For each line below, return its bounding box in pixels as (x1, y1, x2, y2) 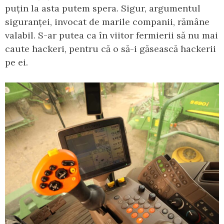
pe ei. (5, 56, 33, 68)
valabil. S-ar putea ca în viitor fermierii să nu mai (5, 29, 218, 41)
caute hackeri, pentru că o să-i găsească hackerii (5, 42, 216, 54)
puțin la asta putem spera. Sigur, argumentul (5, 2, 200, 14)
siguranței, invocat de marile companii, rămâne (5, 15, 209, 27)
